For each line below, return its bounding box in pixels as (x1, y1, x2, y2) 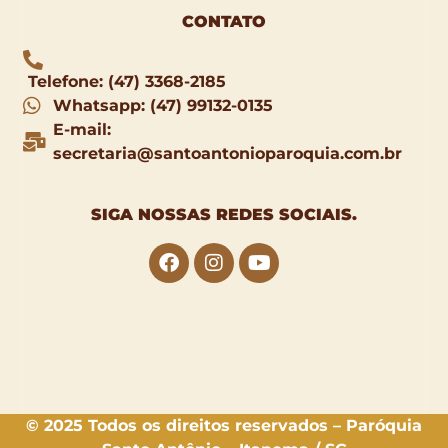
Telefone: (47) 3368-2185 (28, 72, 227, 92)
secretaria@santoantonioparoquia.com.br (53, 144, 403, 164)
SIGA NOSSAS (91, 204, 216, 224)
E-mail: (53, 120, 112, 140)
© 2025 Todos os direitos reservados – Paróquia (26, 415, 422, 435)
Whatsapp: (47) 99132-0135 (53, 96, 274, 116)
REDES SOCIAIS (216, 204, 352, 224)
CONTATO (182, 12, 266, 32)
